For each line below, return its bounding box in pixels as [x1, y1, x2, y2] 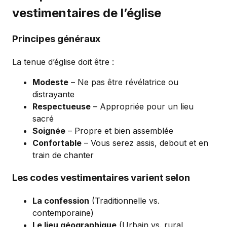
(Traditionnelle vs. [89, 195, 160, 206]
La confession [32, 195, 89, 206]
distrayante [32, 89, 74, 100]
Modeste [32, 77, 68, 88]
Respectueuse [32, 101, 91, 112]
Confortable [32, 138, 82, 148]
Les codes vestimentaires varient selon [12, 171, 190, 183]
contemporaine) [32, 207, 94, 218]
